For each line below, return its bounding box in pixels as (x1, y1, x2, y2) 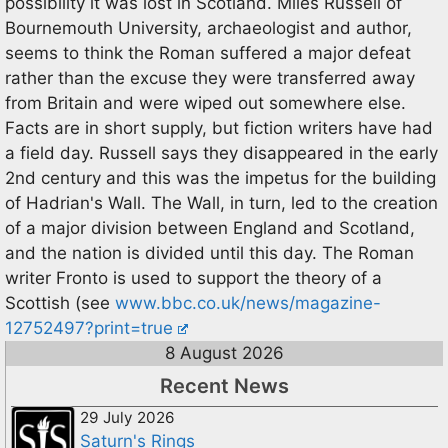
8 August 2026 (165, 343, 284, 363)
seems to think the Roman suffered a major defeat (5, 43, 411, 63)
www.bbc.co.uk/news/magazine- (115, 293, 381, 313)
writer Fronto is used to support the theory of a (5, 268, 382, 288)
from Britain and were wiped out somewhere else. (5, 93, 406, 113)
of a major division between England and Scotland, (5, 218, 415, 238)
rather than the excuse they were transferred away (5, 68, 415, 88)
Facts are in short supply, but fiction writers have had (5, 118, 433, 138)
